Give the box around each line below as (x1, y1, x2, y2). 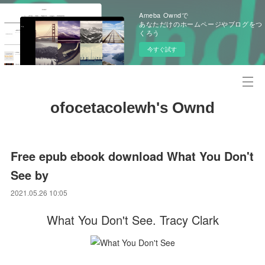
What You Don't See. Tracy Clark (46, 211, 219, 228)
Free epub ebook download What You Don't (11, 147, 254, 164)
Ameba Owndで (139, 10, 189, 20)
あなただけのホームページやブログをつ (139, 19, 263, 28)
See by (11, 166, 49, 183)
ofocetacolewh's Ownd (50, 99, 215, 117)
